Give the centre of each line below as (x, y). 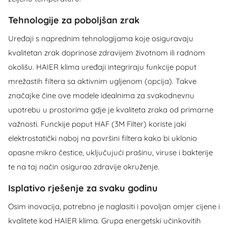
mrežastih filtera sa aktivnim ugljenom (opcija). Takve (102, 81)
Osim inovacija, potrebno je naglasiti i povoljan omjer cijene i (114, 206)
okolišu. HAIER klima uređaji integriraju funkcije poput (102, 67)
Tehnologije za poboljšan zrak (74, 20)
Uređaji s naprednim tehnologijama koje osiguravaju (101, 38)
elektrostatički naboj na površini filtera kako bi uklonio (103, 138)
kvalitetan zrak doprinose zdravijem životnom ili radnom (107, 52)
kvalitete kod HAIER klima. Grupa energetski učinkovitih (105, 220)
